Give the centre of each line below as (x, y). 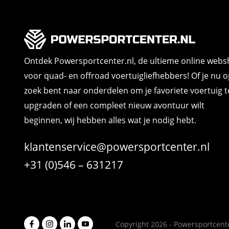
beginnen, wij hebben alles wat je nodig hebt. (110, 120)
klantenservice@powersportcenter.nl (117, 147)
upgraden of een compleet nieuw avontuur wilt (114, 106)
